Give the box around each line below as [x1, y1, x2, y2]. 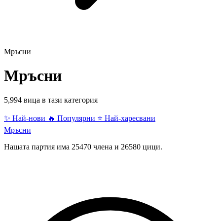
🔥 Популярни [47, 113, 97, 122]
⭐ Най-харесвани [97, 113, 155, 122]
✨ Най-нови [4, 113, 47, 122]
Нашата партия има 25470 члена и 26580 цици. [4, 142, 162, 151]
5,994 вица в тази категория [4, 95, 98, 104]
